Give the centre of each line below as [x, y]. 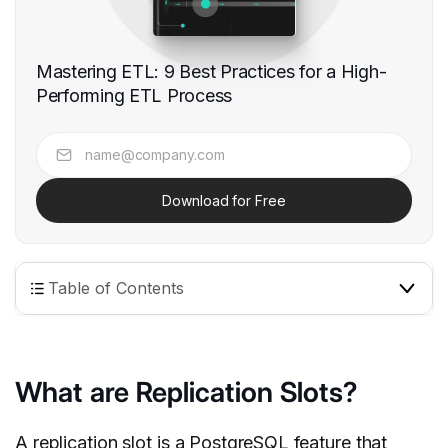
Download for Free [224, 201]
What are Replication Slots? [186, 392]
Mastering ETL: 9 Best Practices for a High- [211, 72]
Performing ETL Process [134, 96]
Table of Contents [116, 288]
